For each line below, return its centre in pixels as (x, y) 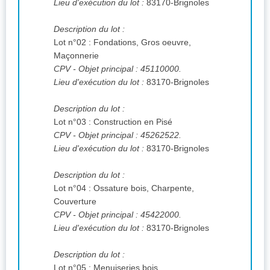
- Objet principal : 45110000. (127, 69)
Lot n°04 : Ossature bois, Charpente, (124, 188)
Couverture (75, 202)
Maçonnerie (76, 56)
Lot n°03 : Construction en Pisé (113, 122)
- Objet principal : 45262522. (127, 135)
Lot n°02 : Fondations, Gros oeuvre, (122, 42)
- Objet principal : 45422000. (127, 215)
